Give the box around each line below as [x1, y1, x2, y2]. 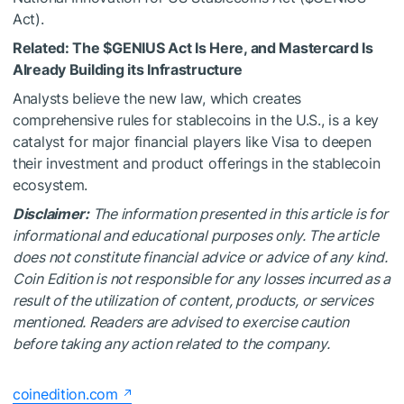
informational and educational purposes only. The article [13, 226, 379, 245]
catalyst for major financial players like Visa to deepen [13, 133, 372, 151]
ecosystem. [13, 176, 88, 195]
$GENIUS [103, 39, 165, 58]
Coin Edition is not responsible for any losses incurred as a [13, 270, 391, 289]
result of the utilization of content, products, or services [13, 291, 373, 310]
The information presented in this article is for [92, 205, 389, 224]
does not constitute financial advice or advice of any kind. [13, 248, 388, 267]
